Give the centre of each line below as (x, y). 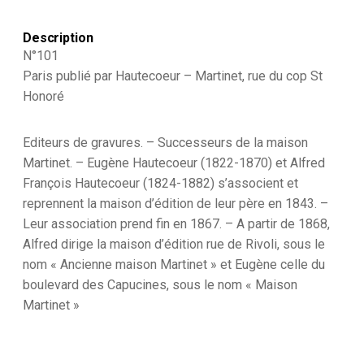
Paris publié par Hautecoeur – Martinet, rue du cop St (173, 76)
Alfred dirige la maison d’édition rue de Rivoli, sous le (174, 244)
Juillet (113, 38)
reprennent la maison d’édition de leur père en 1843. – (175, 203)
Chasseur (122, 130)
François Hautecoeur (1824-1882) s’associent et (160, 183)
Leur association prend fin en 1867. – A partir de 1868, (176, 223)
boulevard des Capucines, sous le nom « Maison (160, 284)
